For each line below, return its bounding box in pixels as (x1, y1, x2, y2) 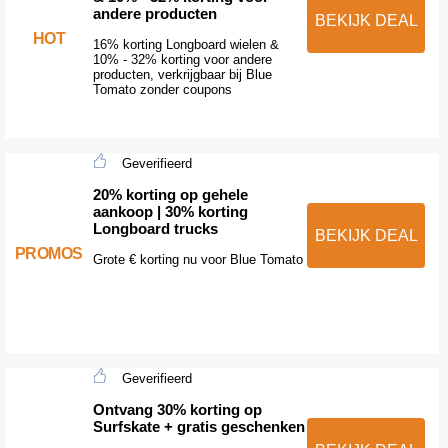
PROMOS (14, 244, 83, 262)
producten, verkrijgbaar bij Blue (92, 67, 272, 83)
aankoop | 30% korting (92, 203, 248, 221)
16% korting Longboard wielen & (92, 37, 279, 53)
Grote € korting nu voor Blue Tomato (92, 252, 303, 268)
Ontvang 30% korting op (92, 401, 262, 419)
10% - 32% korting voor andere (92, 52, 272, 68)
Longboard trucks (92, 220, 218, 238)
